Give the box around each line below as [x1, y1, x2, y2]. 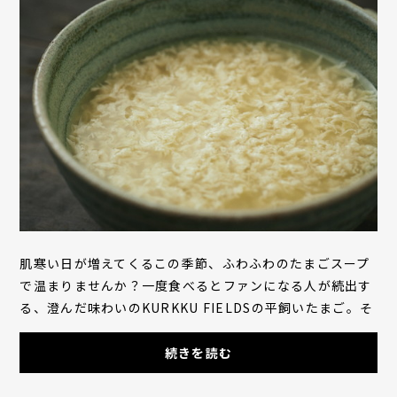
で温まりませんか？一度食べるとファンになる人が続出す [19, 276, 372, 295]
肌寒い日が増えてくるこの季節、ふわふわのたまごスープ [19, 254, 370, 273]
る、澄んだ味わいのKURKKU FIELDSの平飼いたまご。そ [19, 299, 374, 317]
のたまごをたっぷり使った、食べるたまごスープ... [19, 321, 329, 339]
